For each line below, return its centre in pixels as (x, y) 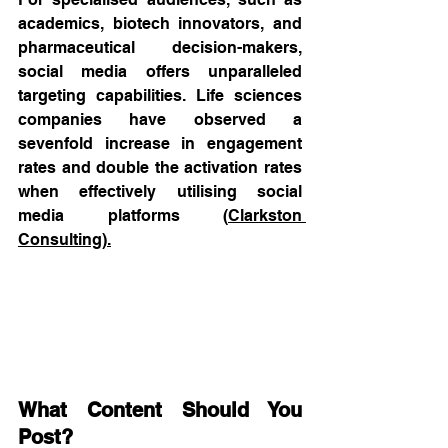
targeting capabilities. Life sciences (160, 95)
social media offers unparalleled (160, 71)
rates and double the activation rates (160, 167)
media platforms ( (123, 215)
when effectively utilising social (160, 191)
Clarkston (265, 215)
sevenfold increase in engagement (160, 143)
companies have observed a (160, 119)
